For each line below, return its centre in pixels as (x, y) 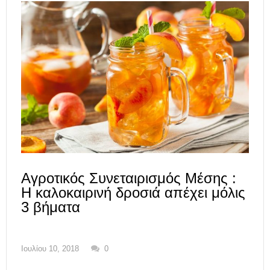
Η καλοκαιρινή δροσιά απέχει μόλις (133, 192)
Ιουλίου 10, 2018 (50, 248)
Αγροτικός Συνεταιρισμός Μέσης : (129, 178)
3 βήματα (51, 207)
